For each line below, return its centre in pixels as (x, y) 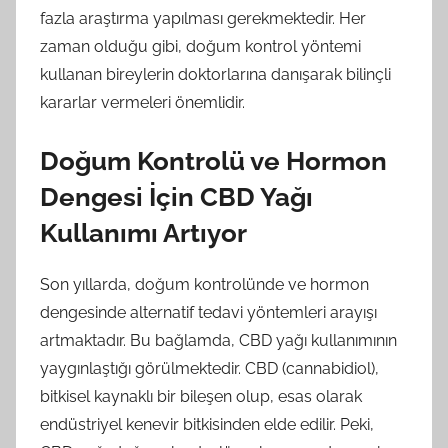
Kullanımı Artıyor (143, 233)
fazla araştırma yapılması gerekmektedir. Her (203, 18)
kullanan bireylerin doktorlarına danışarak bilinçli (215, 74)
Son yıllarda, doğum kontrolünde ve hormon (204, 284)
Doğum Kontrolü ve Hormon (213, 161)
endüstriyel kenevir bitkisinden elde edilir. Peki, (207, 424)
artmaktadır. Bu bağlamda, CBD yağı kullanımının (218, 340)
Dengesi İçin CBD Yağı (176, 197)
